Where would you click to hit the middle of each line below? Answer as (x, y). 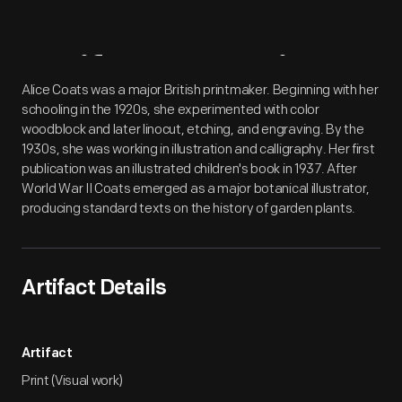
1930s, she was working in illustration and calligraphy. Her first (198, 149)
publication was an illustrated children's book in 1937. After (189, 169)
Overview (255, 76)
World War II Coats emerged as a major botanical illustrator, (196, 189)
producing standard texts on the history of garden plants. (188, 209)
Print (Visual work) (72, 381)
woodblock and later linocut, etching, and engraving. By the (193, 130)
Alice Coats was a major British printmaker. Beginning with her (200, 90)
